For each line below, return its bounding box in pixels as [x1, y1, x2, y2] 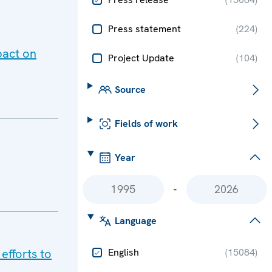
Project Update [108, 52, 174, 64]
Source [114, 83, 146, 96]
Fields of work [114, 117, 178, 130]
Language [114, 214, 157, 227]
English [108, 246, 139, 259]
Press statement [108, 22, 181, 35]
